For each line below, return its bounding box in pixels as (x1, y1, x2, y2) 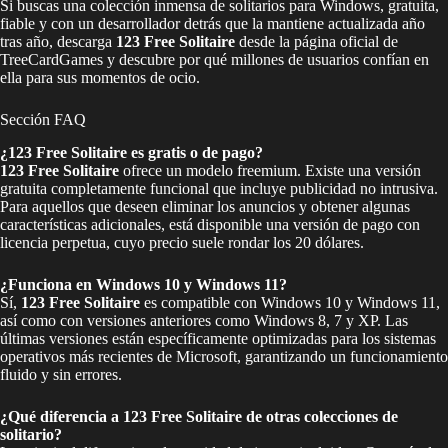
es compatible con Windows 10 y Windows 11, (140, 294, 440, 312)
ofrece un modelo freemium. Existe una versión (119, 162, 421, 180)
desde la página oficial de (235, 33, 398, 51)
